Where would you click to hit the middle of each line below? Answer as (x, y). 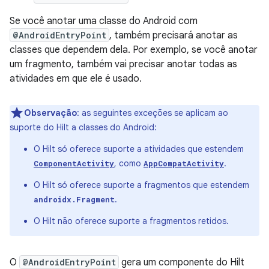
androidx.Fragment (74, 199)
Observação (50, 113)
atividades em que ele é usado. (76, 79)
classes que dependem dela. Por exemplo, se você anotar (134, 50)
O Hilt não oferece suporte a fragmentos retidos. (131, 221)
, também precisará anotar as (174, 35)
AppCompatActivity (184, 163)
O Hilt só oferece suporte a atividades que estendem (139, 149)
